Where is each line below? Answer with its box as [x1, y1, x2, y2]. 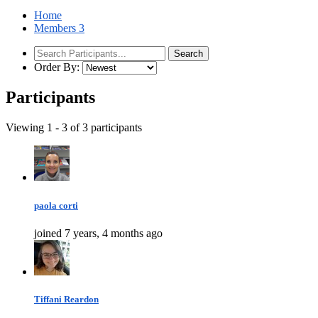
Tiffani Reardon [34, 293, 99, 305]
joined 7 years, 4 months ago [34, 226, 163, 239]
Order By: [34, 60, 79, 73]
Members [34, 21, 79, 34]
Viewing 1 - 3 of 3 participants [6, 121, 142, 134]
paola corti [34, 199, 78, 211]
